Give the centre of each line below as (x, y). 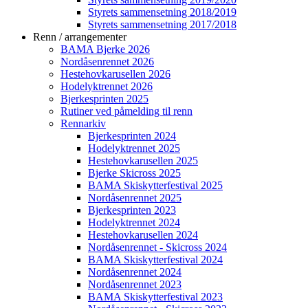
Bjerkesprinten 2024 (132, 136)
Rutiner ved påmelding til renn (126, 111)
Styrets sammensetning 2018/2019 (162, 12)
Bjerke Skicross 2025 (134, 173)
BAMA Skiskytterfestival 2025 (155, 185)
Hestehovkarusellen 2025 (143, 161)
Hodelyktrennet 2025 (134, 148)
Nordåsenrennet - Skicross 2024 (157, 247)
